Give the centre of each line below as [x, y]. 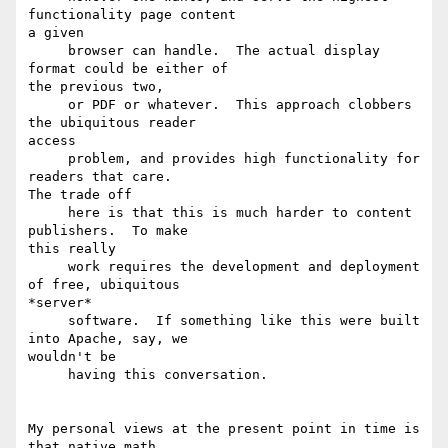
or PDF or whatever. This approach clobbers [48, 105]
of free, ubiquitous [104, 285]
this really [72, 249]
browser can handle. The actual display [48, 51]
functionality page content [132, 15]
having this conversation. [48, 375]
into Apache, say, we [108, 339]
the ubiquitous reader [112, 123]
